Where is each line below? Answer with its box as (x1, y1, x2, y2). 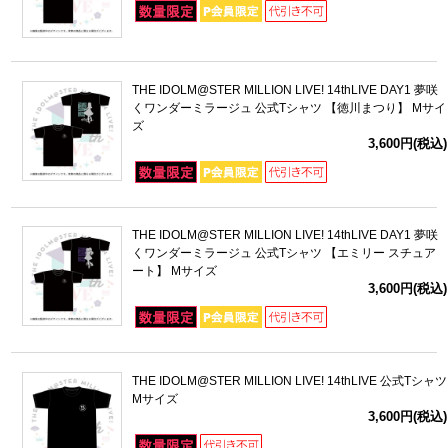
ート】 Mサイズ (131, 264, 217, 279)
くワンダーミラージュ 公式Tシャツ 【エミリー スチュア (131, 246, 436, 261)
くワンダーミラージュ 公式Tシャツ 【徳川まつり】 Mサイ (131, 101, 446, 116)
